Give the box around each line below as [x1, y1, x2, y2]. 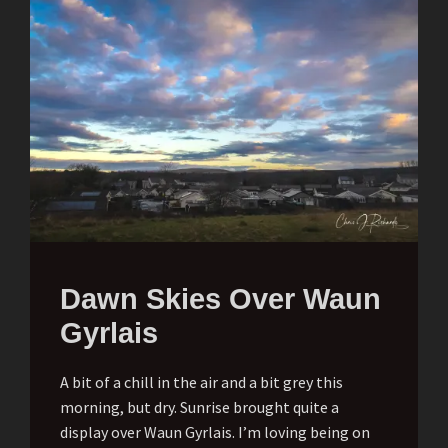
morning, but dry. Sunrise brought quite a [60, 397, 339, 418]
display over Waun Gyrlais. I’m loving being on [60, 422, 370, 443]
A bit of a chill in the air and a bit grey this [60, 372, 343, 393]
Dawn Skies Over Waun [60, 283, 381, 316]
